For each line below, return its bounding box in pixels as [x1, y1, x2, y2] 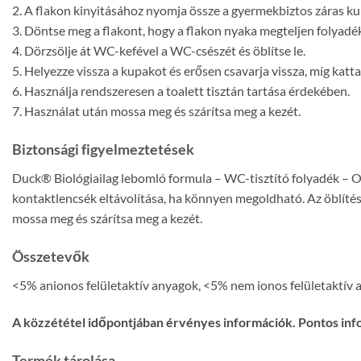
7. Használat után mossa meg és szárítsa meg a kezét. [12, 103, 301, 119]
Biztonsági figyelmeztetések [12, 140, 194, 159]
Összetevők [12, 247, 89, 266]
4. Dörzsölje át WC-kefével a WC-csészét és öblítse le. [12, 43, 305, 59]
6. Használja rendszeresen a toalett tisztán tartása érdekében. [12, 83, 350, 99]
